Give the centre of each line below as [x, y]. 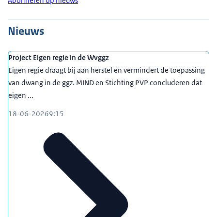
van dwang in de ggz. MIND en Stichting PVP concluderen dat [105, 83]
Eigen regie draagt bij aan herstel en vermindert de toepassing [107, 70]
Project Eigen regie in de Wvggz [59, 58]
